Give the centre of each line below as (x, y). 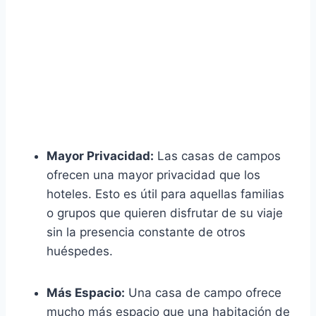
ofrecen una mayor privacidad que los (153, 175)
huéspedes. (80, 251)
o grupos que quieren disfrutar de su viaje (165, 213)
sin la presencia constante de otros (146, 232)
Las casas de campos (217, 156)
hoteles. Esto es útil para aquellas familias (165, 194)
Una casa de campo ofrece (203, 292)
